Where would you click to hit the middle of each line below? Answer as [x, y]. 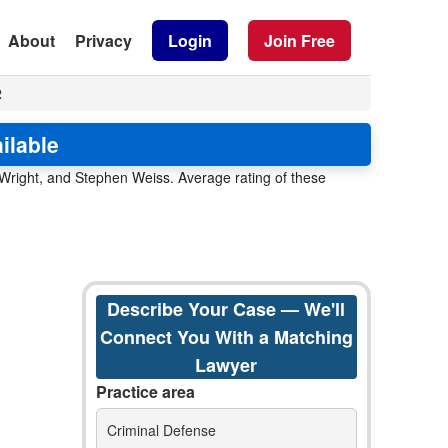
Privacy [103, 40]
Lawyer [226, 365]
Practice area [145, 391]
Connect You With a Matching [226, 337]
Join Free [299, 40]
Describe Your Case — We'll [226, 309]
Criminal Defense [161, 430]
